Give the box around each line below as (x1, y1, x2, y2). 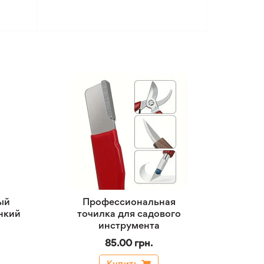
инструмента (98, 219, 160, 231)
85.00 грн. (105, 237, 153, 249)
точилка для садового (77, 207, 181, 219)
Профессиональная (82, 196, 176, 207)
